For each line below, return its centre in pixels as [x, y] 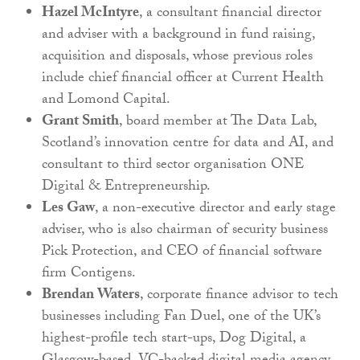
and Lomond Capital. [106, 101]
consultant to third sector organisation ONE [173, 166]
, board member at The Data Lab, [218, 123]
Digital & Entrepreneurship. [126, 188]
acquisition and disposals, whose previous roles [177, 58]
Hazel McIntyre [90, 14]
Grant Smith [80, 123]
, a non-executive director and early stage [215, 210]
